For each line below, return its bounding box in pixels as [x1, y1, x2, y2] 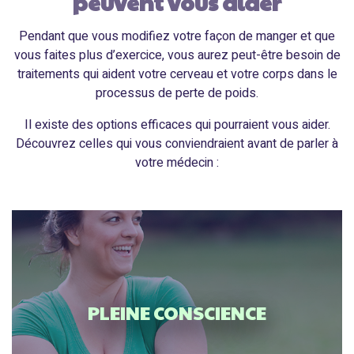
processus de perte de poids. [96, 83, 258, 103]
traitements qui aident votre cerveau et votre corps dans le [17, 64, 337, 84]
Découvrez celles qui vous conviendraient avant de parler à [16, 134, 338, 153]
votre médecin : [135, 153, 219, 172]
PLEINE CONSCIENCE [88, 299, 266, 326]
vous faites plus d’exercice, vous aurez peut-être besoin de [13, 45, 341, 65]
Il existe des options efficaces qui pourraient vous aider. [24, 115, 330, 134]
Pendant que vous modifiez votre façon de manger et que [19, 26, 335, 46]
